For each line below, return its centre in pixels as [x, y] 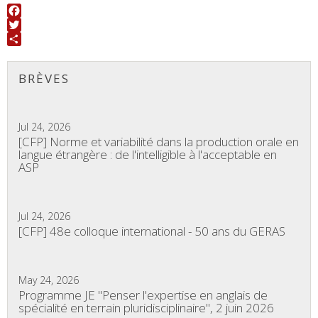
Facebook [30, 24]
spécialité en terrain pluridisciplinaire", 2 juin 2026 [146, 308]
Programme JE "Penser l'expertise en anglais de [143, 295]
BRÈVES [44, 78]
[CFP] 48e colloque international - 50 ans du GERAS [152, 231]
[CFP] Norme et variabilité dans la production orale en [159, 142]
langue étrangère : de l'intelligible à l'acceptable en [148, 154]
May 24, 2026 [49, 280]
